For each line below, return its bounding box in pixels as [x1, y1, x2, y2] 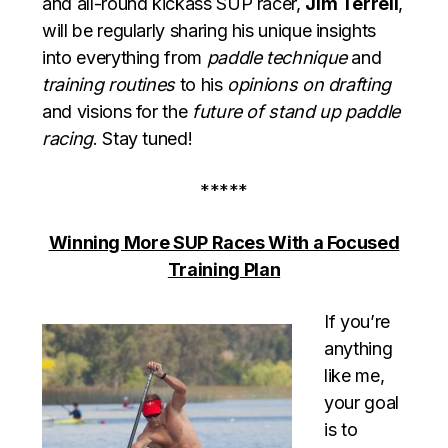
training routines [42, 74, 176, 96]
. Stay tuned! [93, 128, 193, 150]
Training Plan [167, 259, 281, 281]
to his [175, 74, 228, 96]
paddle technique [206, 47, 347, 69]
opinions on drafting [227, 74, 391, 96]
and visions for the [42, 101, 188, 123]
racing [42, 128, 93, 150]
